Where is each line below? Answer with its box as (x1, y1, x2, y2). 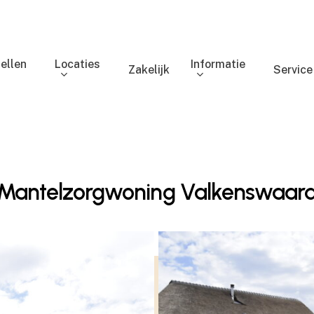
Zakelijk (128, 63, 170, 76)
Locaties (55, 57, 101, 71)
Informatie (191, 57, 246, 71)
